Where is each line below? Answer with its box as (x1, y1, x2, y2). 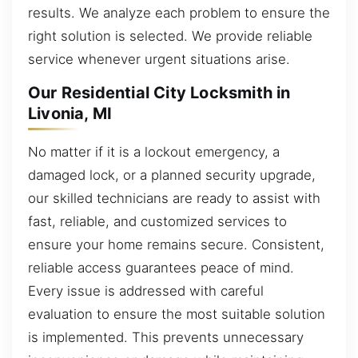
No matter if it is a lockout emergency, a (28, 143, 280, 160)
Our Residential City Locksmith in (28, 83, 291, 103)
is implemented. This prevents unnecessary (28, 328, 304, 345)
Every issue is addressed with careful (28, 282, 264, 299)
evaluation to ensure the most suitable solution (28, 305, 325, 322)
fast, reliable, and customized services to (28, 213, 287, 229)
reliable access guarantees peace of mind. (28, 259, 294, 276)
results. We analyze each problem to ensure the (28, 4, 330, 21)
